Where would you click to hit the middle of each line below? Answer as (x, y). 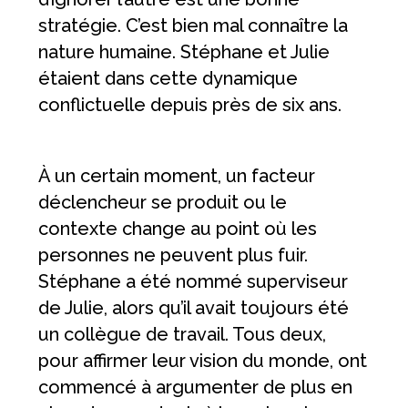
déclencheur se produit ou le (163, 203)
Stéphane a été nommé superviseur (194, 282)
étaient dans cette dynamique (168, 79)
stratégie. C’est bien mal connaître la (194, 26)
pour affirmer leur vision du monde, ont (203, 361)
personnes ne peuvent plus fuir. (173, 255)
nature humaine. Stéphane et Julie (184, 52)
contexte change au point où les (178, 229)
